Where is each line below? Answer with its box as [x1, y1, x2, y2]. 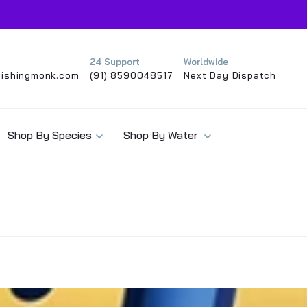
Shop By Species [8, 128, 92, 142]
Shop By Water [123, 128, 200, 142]
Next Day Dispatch [184, 70, 276, 81]
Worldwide [184, 56, 229, 67]
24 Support [90, 56, 140, 67]
